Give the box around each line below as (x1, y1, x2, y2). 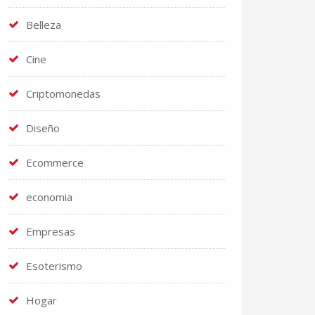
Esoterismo (26, 259, 82, 273)
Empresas (26, 224, 75, 238)
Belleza (26, 18, 61, 32)
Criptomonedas (26, 86, 101, 101)
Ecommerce (26, 155, 84, 169)
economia (26, 190, 72, 204)
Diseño (26, 121, 60, 135)
